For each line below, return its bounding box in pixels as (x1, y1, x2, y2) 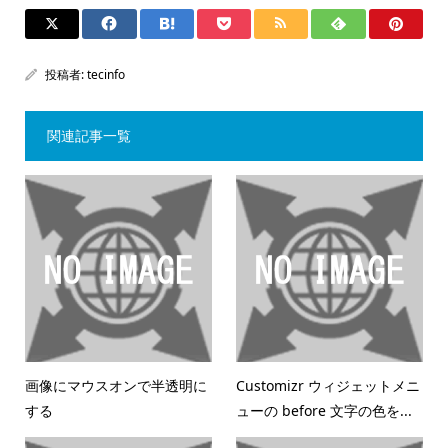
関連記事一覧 (46, 126, 131, 145)
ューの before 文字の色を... (236, 400, 413, 420)
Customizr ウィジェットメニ (236, 375, 421, 395)
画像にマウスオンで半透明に (24, 375, 207, 395)
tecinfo (86, 66, 125, 83)
